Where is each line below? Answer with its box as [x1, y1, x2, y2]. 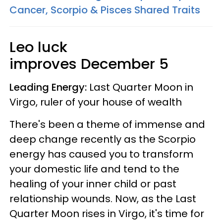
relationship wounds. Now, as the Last [9, 191, 196, 206]
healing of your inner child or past [9, 176, 176, 191]
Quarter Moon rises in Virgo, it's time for [9, 206, 204, 221]
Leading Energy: [9, 80, 87, 94]
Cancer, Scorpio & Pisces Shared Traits [9, 2, 200, 17]
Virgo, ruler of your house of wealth [9, 95, 184, 109]
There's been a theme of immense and [9, 117, 205, 131]
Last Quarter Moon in [87, 80, 193, 94]
